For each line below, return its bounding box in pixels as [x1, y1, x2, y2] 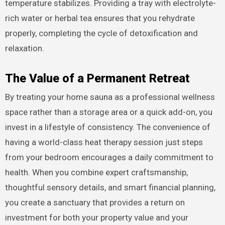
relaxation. [5, 43, 44, 53]
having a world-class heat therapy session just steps [5, 137, 203, 148]
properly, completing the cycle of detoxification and [5, 28, 198, 38]
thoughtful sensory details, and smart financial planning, [5, 182, 215, 193]
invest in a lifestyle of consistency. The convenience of [5, 122, 210, 133]
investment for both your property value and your [5, 212, 188, 223]
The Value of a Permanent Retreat [5, 71, 190, 85]
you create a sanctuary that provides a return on [5, 197, 185, 208]
